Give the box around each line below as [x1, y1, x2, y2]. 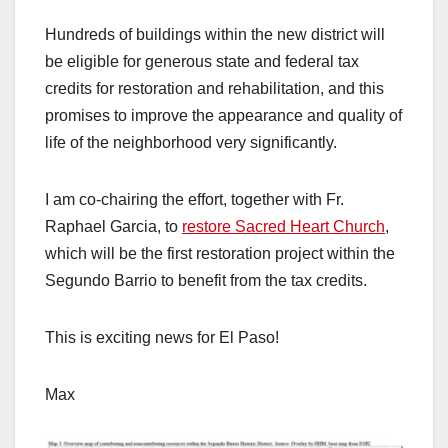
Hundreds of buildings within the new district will [45, 26, 385, 44]
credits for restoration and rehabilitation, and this [45, 80, 384, 98]
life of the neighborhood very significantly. [45, 134, 337, 152]
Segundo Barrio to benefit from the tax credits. [45, 272, 367, 290]
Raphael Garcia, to [45, 218, 182, 236]
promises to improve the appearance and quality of [45, 107, 402, 125]
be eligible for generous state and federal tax [45, 53, 359, 71]
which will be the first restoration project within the [45, 245, 395, 263]
